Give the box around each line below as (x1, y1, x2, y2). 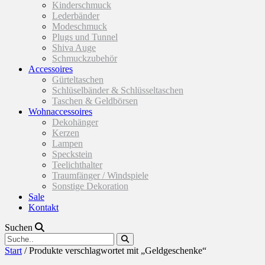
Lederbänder (52, 11, 99, 21)
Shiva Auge (52, 43, 96, 53)
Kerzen (52, 128, 79, 138)
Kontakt (28, 202, 59, 212)
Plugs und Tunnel (52, 32, 118, 42)
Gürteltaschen (52, 75, 104, 85)
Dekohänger (52, 117, 98, 127)
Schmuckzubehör (52, 53, 117, 63)
